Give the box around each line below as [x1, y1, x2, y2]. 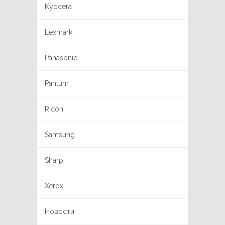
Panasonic [45, 54, 77, 62]
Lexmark [45, 28, 72, 37]
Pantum [45, 79, 69, 88]
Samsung [45, 131, 75, 139]
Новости [45, 207, 74, 216]
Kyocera [45, 3, 72, 11]
